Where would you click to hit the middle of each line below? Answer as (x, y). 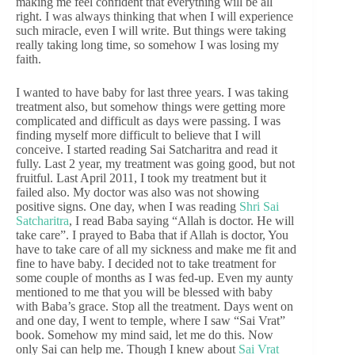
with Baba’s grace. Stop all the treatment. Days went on (155, 307)
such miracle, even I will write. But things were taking (151, 31)
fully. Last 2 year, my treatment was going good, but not (155, 164)
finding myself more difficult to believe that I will (138, 136)
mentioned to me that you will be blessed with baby (144, 292)
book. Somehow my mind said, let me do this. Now (145, 335)
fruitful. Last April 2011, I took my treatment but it (141, 178)
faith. (29, 59)
